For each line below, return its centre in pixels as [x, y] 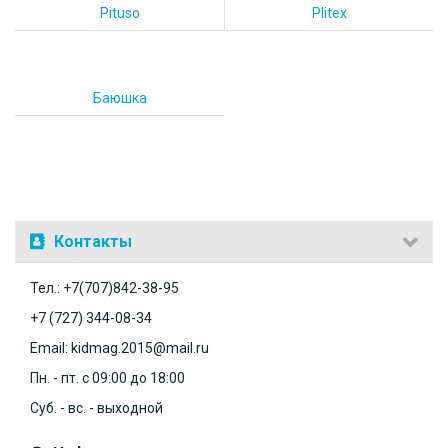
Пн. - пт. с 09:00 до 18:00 [107, 377]
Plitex [329, 12]
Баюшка [119, 97]
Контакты [91, 241]
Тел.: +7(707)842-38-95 [104, 287]
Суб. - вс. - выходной [96, 407]
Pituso [119, 12]
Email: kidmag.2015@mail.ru [119, 347]
